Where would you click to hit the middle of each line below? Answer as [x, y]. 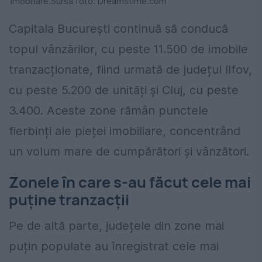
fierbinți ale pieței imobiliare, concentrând [125, 131]
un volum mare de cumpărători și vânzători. [129, 152]
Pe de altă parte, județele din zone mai [116, 225]
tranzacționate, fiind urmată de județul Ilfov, [130, 70]
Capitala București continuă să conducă [118, 29]
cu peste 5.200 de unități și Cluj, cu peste [124, 90]
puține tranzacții [69, 200]
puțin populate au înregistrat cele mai [114, 246]
